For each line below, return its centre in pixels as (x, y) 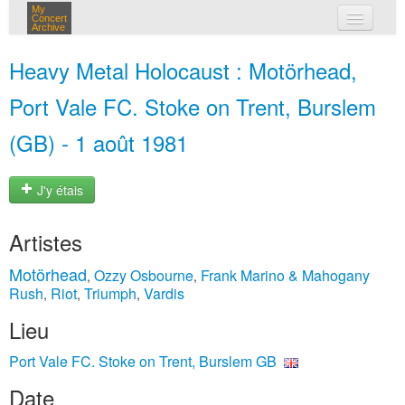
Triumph (110, 293)
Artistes (46, 242)
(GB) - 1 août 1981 (99, 142)
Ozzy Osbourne (144, 275)
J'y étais (58, 190)
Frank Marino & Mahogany (285, 275)
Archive (48, 27)
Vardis (164, 293)
